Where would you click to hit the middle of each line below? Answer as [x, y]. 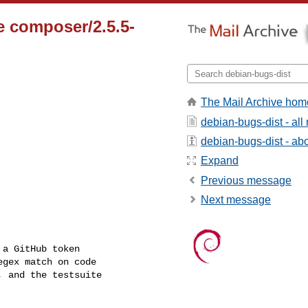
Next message [236, 200]
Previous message [246, 180]
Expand [220, 161]
